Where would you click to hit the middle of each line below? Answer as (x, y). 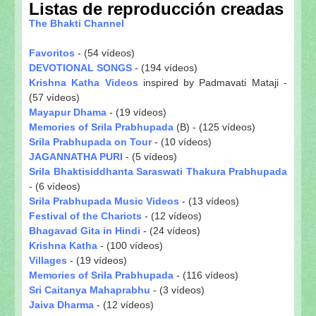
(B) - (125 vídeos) (214, 127)
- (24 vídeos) (170, 230)
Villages (48, 260)
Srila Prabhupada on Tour (90, 141)
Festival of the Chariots (85, 215)
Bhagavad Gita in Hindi (85, 230)
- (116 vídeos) (206, 275)
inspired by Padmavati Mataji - (213, 82)
